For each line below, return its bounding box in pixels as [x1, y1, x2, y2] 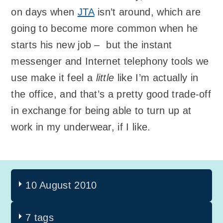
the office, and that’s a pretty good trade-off [11, 88, 212, 100]
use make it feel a [11, 72, 96, 83]
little [96, 72, 114, 83]
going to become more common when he [11, 22, 198, 34]
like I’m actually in [114, 72, 199, 83]
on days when [11, 6, 78, 17]
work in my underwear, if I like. [11, 121, 151, 132]
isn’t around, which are [94, 6, 201, 17]
